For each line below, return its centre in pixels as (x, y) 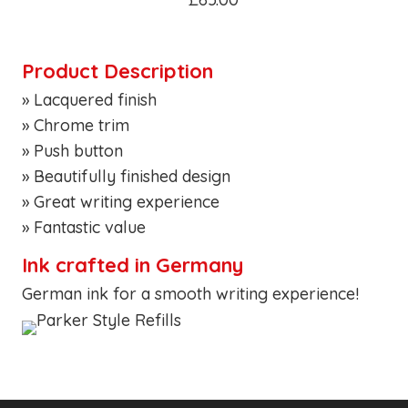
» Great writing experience (121, 201)
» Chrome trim (76, 125)
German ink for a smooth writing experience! (190, 294)
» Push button (72, 150)
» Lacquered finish (89, 99)
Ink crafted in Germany (133, 265)
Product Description (117, 71)
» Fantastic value (84, 227)
